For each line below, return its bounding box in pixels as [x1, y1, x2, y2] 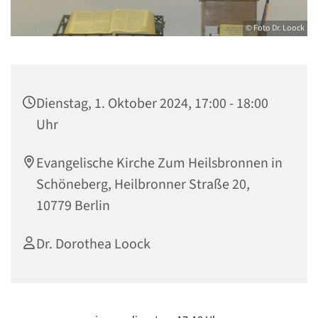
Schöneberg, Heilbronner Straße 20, [36, 174, 250, 194]
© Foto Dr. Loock [246, 21, 305, 34]
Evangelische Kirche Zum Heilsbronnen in [36, 153, 283, 173]
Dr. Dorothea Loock [36, 234, 150, 254]
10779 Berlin [36, 195, 110, 216]
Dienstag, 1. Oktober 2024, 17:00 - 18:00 [36, 93, 268, 114]
